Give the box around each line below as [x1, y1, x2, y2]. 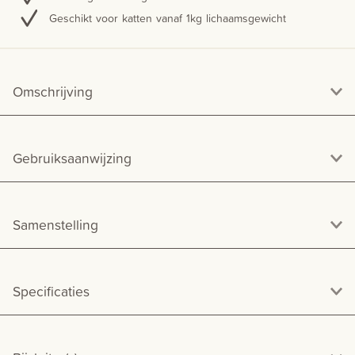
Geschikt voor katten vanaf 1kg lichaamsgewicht [49, 10, 286, 26]
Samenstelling [13, 214, 98, 235]
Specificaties [13, 281, 90, 301]
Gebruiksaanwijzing [13, 147, 132, 168]
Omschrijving [13, 81, 93, 101]
